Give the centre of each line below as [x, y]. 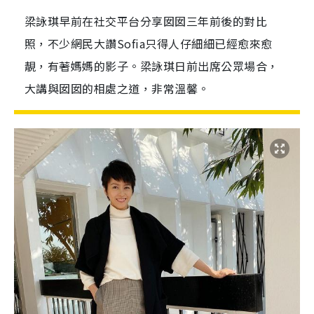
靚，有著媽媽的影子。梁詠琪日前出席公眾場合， [152, 66]
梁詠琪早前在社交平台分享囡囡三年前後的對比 [146, 21]
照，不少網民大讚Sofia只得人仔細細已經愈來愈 [149, 43]
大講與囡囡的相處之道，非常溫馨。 [117, 88]
